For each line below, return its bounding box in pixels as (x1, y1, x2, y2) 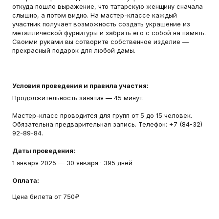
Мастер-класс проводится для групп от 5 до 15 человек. (12, 111, 192, 119)
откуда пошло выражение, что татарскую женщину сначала (12, 2, 203, 10)
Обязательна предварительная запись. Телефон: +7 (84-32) (12, 120, 202, 128)
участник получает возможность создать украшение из (12, 20, 190, 28)
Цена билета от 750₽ (12, 193, 79, 200)
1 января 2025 (12, 159, 56, 167)
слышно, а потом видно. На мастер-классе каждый (12, 11, 177, 19)
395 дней (104, 159, 132, 167)
